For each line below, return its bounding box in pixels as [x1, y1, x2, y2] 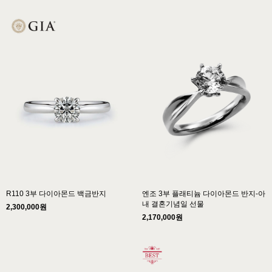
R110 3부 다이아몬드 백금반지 [6, 189, 106, 199]
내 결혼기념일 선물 [142, 200, 204, 209]
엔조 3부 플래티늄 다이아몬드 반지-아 [142, 189, 265, 199]
